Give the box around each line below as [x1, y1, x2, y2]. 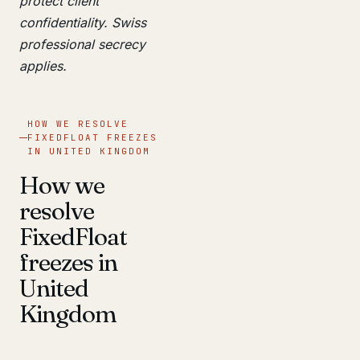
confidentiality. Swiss [19, 14, 146, 31]
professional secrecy [19, 36, 145, 52]
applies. [19, 58, 67, 74]
